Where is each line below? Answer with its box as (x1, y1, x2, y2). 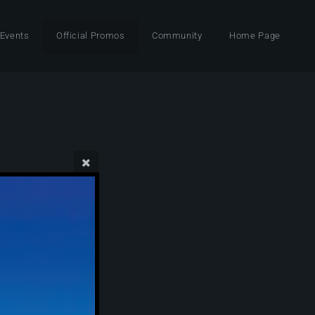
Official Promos (56, 30, 125, 41)
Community (151, 30, 202, 41)
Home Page (229, 30, 281, 41)
